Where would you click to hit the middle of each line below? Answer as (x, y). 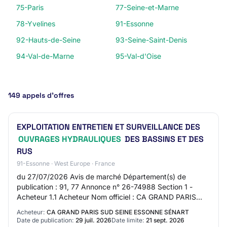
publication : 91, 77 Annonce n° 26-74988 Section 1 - (105, 187)
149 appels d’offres (41, 95)
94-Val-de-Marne (45, 56)
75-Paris (30, 7)
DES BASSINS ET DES (163, 139)
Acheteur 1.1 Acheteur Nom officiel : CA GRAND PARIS (106, 197)
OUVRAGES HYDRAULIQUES (70, 139)
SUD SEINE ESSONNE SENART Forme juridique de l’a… (108, 207)
